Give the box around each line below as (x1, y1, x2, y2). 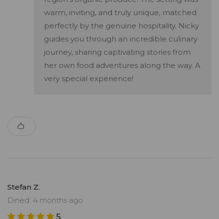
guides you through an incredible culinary (44, 34, 197, 44)
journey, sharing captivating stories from (44, 47, 191, 57)
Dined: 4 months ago (7, 196, 83, 205)
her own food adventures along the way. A (44, 61, 200, 70)
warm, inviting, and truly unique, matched (44, 8, 197, 18)
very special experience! (44, 74, 133, 84)
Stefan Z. (7, 182, 40, 192)
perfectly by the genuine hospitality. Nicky (44, 21, 199, 31)
